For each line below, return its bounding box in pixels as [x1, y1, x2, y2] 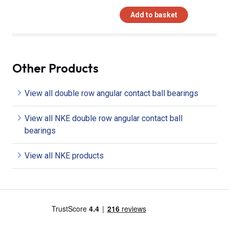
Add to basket [130, 10, 177, 19]
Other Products [12, 60, 99, 76]
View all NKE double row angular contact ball [25, 113, 182, 123]
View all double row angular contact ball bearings [25, 88, 198, 98]
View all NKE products [25, 150, 104, 161]
